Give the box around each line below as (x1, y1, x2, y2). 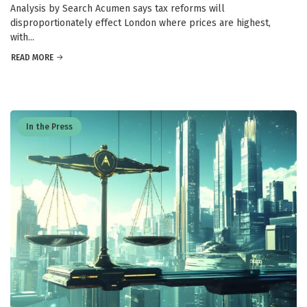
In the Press (26, 121, 73, 132)
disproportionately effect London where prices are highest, (10, 16, 271, 29)
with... (10, 31, 34, 43)
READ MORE (11, 52, 53, 62)
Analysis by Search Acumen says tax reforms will (10, 2, 225, 14)
